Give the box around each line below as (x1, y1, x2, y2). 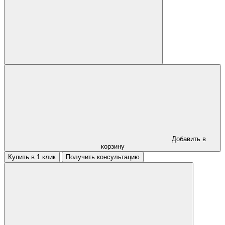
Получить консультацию (66, 153, 140, 161)
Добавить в (172, 135, 206, 143)
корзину (100, 142, 125, 150)
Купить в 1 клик (8, 153, 56, 161)
